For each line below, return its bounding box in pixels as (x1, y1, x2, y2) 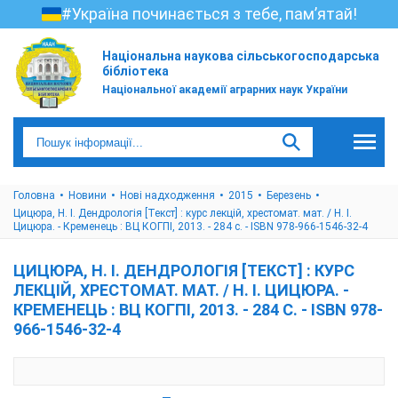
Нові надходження (120, 189, 215, 202)
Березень (267, 189, 311, 202)
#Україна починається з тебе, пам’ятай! (60, 4, 357, 23)
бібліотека (102, 64, 169, 78)
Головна (13, 189, 55, 202)
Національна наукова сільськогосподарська (102, 49, 379, 63)
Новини (68, 189, 107, 202)
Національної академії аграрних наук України (102, 84, 347, 96)
